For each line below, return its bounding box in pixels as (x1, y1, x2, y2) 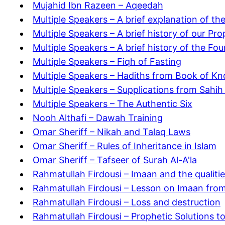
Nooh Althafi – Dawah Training (33, 113, 163, 124)
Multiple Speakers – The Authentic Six (33, 98, 192, 109)
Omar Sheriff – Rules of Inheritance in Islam (33, 141, 216, 152)
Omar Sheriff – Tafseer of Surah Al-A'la (33, 155, 197, 166)
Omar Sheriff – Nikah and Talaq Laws (33, 127, 190, 138)
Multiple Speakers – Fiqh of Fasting (33, 56, 181, 67)
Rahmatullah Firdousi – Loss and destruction (33, 197, 220, 208)
